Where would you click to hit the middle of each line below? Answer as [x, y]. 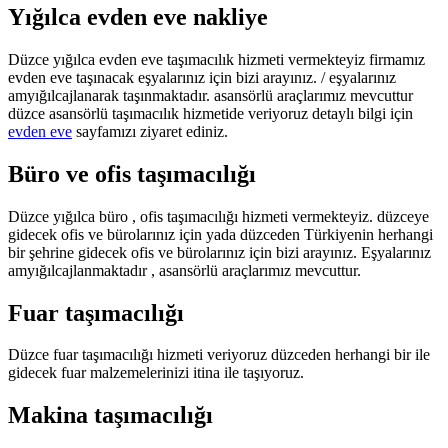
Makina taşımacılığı [110, 415]
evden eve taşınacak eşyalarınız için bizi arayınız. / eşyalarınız [202, 77]
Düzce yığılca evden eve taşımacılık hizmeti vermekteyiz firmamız [216, 59]
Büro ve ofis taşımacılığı [132, 173]
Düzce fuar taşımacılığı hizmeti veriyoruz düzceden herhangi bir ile [219, 355]
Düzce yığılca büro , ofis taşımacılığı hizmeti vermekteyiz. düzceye [218, 216]
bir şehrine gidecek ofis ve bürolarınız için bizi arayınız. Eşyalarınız [219, 252]
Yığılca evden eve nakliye [138, 16]
